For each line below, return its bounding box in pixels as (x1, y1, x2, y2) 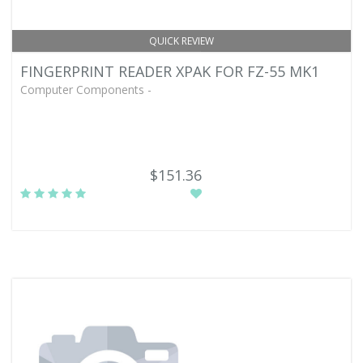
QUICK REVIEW (149, 34, 214, 48)
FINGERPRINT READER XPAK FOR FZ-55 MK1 (20, 62, 319, 81)
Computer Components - (20, 82, 152, 97)
